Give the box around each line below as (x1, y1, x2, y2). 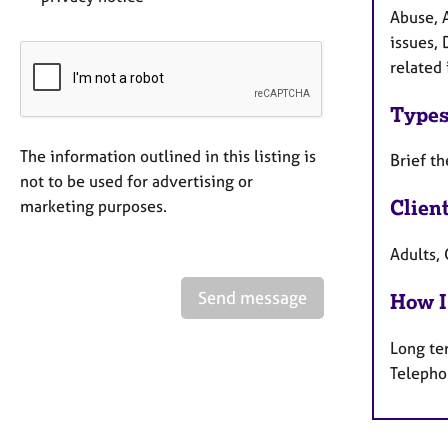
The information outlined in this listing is (20, 146, 316, 167)
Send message (198, 287, 307, 309)
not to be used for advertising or (20, 171, 253, 192)
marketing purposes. (20, 196, 167, 217)
